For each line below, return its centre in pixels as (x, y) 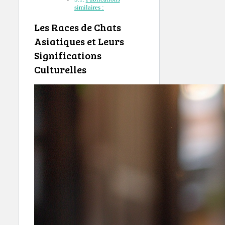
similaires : (89, 8)
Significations (68, 55)
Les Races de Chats (78, 27)
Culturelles (60, 69)
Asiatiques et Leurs (79, 41)
